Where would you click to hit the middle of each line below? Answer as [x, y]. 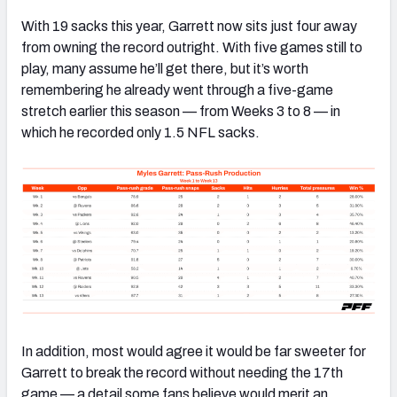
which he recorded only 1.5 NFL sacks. [140, 132]
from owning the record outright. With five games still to [192, 47]
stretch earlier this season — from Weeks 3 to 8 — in [181, 111]
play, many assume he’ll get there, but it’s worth [165, 68]
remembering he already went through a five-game [177, 90]
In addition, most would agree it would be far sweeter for [194, 351]
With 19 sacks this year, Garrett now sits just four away [189, 26]
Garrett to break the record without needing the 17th [182, 372]
